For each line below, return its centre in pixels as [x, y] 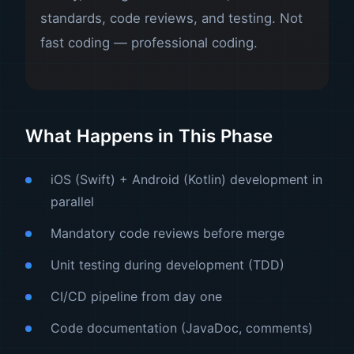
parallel [72, 201]
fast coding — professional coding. [149, 43]
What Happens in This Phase [149, 135]
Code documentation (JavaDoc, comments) [182, 328]
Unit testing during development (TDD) [168, 264]
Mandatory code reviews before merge [168, 233]
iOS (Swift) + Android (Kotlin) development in [186, 179]
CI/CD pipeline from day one [136, 296]
